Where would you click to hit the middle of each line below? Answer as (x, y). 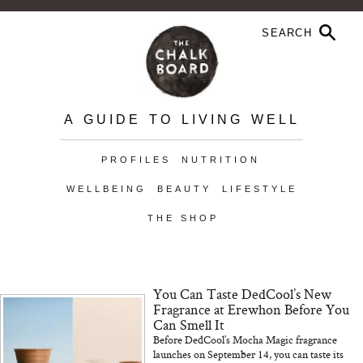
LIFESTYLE (259, 189)
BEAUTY (184, 189)
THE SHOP (183, 218)
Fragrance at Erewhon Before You (252, 309)
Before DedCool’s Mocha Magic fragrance (246, 340)
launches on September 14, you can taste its (249, 354)
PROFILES (136, 160)
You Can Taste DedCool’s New (243, 294)
